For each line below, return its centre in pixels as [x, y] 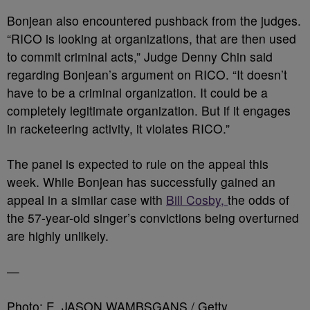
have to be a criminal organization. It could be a [137, 93]
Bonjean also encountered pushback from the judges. [154, 21]
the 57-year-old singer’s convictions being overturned [153, 218]
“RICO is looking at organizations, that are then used [152, 39]
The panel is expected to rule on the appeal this [138, 164]
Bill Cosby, [197, 200]
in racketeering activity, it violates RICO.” [118, 129]
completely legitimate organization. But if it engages [149, 111]
